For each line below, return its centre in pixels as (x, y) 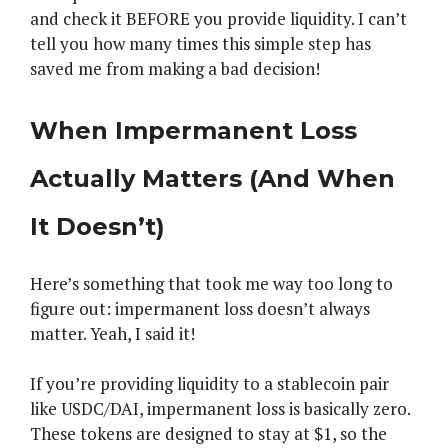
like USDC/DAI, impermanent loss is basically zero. (220, 409)
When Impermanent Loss (193, 130)
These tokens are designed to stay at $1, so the (208, 434)
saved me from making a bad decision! (175, 69)
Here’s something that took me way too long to (211, 283)
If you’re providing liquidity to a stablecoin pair (209, 384)
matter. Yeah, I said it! (112, 333)
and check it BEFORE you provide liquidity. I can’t (218, 19)
